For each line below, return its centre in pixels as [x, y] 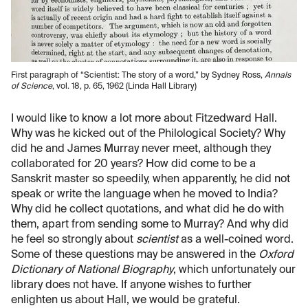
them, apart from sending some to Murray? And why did [150, 225]
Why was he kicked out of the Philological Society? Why [148, 134]
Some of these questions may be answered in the [135, 255]
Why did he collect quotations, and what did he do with [147, 210]
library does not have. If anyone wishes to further [131, 286]
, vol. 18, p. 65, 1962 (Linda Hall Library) [124, 87]
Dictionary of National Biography [92, 271]
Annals [278, 76]
